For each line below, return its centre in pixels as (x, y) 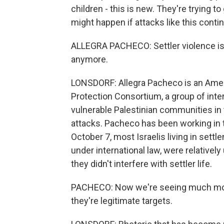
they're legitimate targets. (122, 201)
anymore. (89, 59)
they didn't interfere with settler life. (141, 164)
